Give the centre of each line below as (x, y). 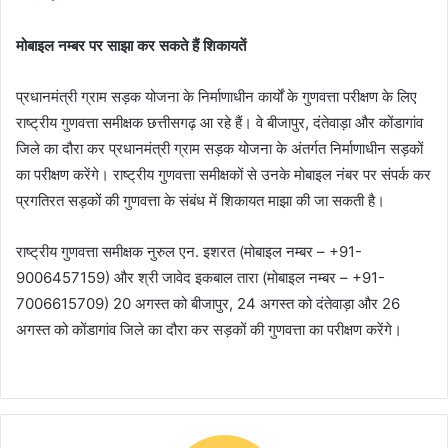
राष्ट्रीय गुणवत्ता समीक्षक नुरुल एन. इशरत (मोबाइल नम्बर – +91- (189, 252)
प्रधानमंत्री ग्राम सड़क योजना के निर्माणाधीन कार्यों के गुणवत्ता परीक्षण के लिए (216, 97)
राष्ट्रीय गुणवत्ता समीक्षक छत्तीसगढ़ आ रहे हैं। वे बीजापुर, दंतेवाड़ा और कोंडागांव (219, 123)
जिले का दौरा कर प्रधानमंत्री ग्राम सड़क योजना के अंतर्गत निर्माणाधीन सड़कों (219, 149)
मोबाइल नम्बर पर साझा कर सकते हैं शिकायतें (131, 46)
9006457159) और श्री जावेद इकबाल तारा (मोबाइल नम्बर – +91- (200, 278)
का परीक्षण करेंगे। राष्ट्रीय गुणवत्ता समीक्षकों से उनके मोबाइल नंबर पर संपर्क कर (223, 175)
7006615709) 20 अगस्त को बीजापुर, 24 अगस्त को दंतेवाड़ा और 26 (208, 304)
